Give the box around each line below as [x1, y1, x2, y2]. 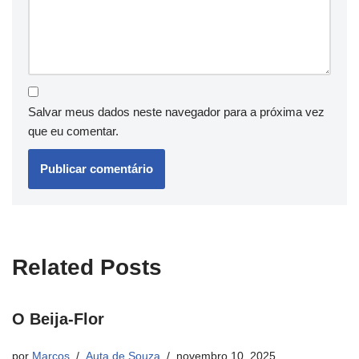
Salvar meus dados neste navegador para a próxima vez [28, 105, 325, 119]
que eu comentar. [28, 124, 119, 139]
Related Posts [12, 255, 162, 280]
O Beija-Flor [12, 310, 104, 329]
